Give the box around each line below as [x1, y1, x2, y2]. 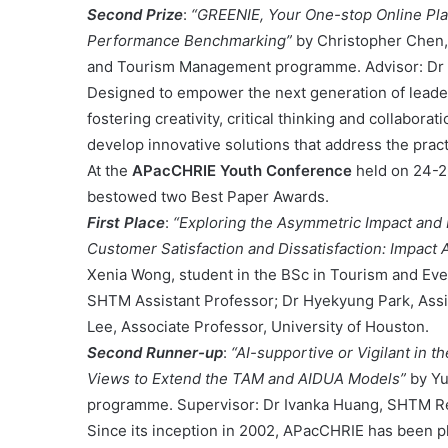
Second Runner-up [87, 343, 223, 363]
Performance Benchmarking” [87, 31, 292, 51]
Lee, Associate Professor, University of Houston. [87, 317, 429, 337]
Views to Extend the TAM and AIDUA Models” [87, 369, 406, 389]
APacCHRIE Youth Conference [132, 161, 352, 181]
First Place [87, 213, 165, 233]
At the [87, 161, 132, 181]
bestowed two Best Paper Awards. [87, 187, 329, 207]
